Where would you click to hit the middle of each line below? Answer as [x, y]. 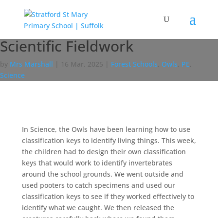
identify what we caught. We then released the [98, 208]
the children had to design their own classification [104, 152]
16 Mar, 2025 [82, 64]
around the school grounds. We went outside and [102, 174]
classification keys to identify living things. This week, [109, 140]
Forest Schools [134, 64]
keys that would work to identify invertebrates [97, 163]
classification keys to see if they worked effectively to [108, 196]
